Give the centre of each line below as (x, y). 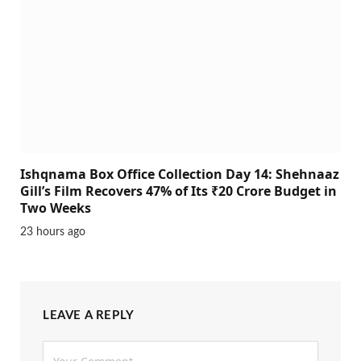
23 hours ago (53, 232)
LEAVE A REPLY (89, 315)
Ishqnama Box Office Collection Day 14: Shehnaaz (180, 174)
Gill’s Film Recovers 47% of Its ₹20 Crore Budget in (178, 191)
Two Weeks (56, 207)
